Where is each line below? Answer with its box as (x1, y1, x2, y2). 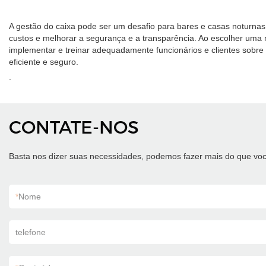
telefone (15, 227, 46, 237)
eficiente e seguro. (9, 57, 78, 66)
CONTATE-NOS (9, 116, 139, 138)
